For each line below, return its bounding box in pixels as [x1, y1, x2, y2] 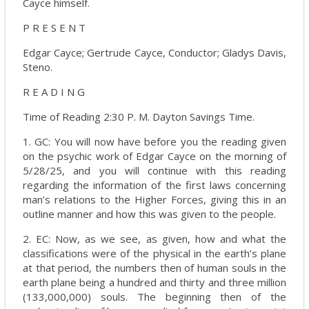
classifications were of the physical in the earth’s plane [23, 246, 286, 260]
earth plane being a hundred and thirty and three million [23, 275, 286, 289]
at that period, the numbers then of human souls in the [23, 261, 286, 275]
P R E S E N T [23, 21, 86, 34]
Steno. [23, 60, 52, 74]
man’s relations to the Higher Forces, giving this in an [23, 192, 286, 206]
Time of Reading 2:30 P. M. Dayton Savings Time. [23, 110, 255, 123]
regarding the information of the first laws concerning [23, 178, 286, 192]
